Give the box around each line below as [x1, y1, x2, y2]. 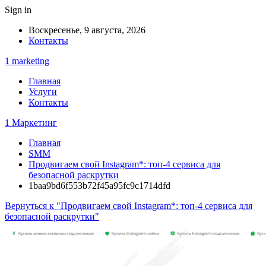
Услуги [28, 87, 57, 97]
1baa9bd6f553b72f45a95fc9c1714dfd [28, 180, 170, 191]
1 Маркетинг [5, 118, 57, 128]
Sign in [5, 5, 31, 15]
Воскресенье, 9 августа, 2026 [28, 25, 145, 35]
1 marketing [5, 56, 49, 66]
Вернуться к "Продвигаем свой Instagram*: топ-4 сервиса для [5, 201, 252, 211]
